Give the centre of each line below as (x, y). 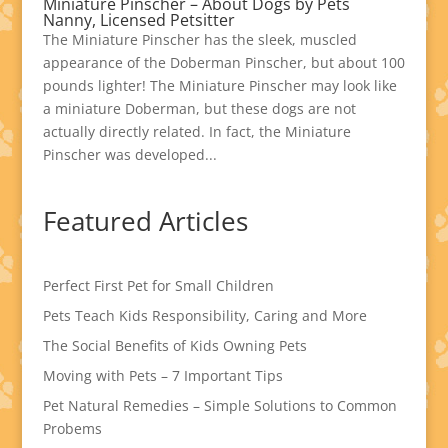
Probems (72, 428)
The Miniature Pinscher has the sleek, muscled (199, 39)
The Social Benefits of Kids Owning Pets (174, 345)
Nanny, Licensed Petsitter (138, 20)
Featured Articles (145, 221)
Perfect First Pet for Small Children (158, 285)
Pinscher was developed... (129, 154)
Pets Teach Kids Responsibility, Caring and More (204, 315)
